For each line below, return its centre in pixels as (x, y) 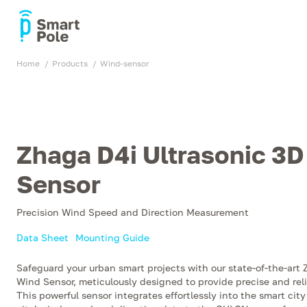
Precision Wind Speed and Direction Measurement (133, 212)
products (73, 63)
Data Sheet (42, 237)
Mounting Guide (112, 237)
